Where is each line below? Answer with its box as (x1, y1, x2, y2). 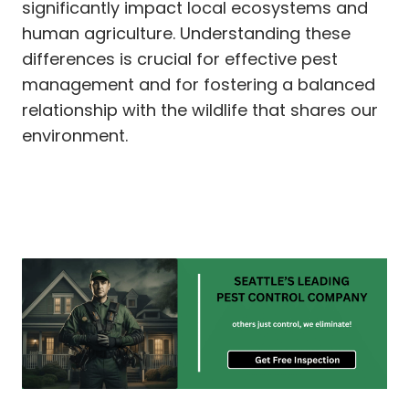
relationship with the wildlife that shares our (22, 98, 378, 121)
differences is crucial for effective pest (22, 47, 338, 70)
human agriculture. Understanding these (22, 21, 351, 45)
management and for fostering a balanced (22, 72, 375, 96)
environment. (22, 123, 128, 147)
